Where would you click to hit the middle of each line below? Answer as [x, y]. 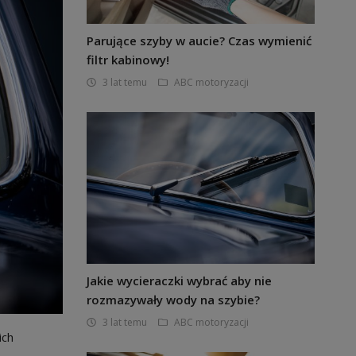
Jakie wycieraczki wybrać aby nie [179, 281]
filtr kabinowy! [128, 60]
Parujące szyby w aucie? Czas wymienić [199, 41]
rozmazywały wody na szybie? [173, 300]
